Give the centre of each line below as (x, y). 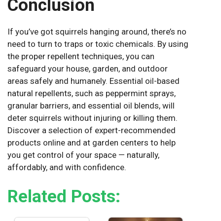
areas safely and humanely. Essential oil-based (93, 81)
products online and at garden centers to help (92, 143)
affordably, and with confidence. (67, 167)
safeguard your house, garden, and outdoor (88, 69)
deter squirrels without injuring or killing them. (92, 118)
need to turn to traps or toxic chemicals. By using (98, 44)
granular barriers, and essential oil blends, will (91, 106)
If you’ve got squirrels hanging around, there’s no (97, 32)
